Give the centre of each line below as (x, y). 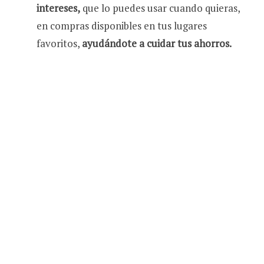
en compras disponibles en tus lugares (122, 26)
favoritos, (59, 44)
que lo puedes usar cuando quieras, (160, 8)
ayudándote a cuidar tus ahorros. (157, 44)
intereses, (58, 8)
